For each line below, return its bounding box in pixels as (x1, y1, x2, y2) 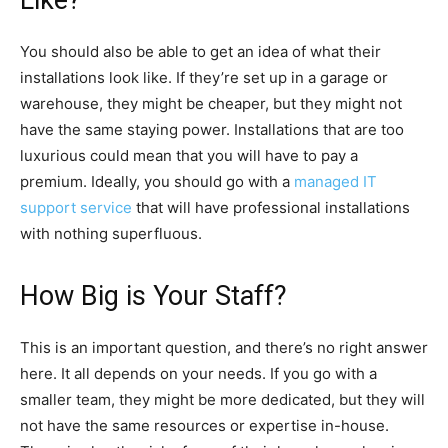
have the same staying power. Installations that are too (20, 119, 404, 139)
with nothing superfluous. (20, 223, 202, 243)
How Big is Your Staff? (20, 279, 287, 312)
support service (20, 197, 132, 217)
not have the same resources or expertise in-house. (20, 415, 389, 435)
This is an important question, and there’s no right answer (20, 337, 428, 357)
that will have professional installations (132, 197, 410, 217)
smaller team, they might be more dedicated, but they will (20, 389, 425, 409)
